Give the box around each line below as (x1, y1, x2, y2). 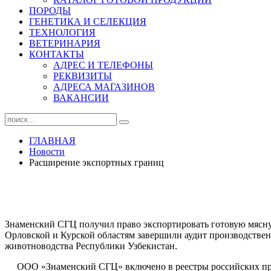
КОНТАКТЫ (29, 49, 84, 59)
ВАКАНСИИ (53, 93, 109, 103)
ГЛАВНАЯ (29, 135, 76, 146)
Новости (29, 146, 65, 157)
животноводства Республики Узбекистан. (5, 241, 180, 251)
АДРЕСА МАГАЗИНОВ (53, 82, 155, 92)
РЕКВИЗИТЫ (53, 71, 112, 81)
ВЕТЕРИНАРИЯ (29, 38, 100, 48)
